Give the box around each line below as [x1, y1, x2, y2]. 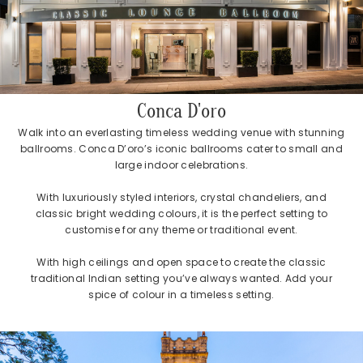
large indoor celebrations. [114, 158, 249, 173]
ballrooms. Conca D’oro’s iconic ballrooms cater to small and [20, 142, 343, 156]
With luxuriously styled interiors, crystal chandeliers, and [36, 190, 327, 205]
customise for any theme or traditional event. [65, 223, 298, 237]
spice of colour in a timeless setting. [88, 288, 275, 302]
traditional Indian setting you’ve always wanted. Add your [30, 271, 333, 286]
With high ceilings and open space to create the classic [36, 255, 327, 270]
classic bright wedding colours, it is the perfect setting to [35, 207, 328, 221]
